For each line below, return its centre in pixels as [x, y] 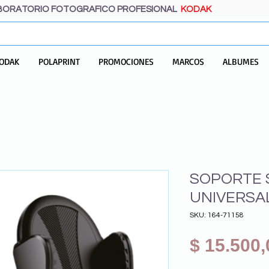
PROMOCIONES [126, 61]
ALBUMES [241, 61]
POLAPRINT [59, 61]
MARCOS [188, 61]
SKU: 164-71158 [217, 215]
